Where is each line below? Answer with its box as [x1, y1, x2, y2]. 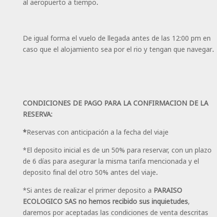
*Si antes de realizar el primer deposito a [22, 185, 154, 195]
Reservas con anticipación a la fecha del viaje [26, 127, 169, 137]
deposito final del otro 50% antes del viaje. [22, 167, 158, 177]
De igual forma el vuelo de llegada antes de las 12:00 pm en [22, 33, 211, 43]
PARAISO [153, 185, 182, 195]
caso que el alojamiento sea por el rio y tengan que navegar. [22, 44, 214, 54]
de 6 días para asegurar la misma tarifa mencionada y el [22, 156, 199, 166]
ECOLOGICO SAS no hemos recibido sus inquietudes [22, 196, 188, 206]
